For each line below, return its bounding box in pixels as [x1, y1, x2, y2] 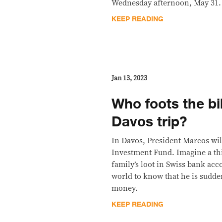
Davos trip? [111, 111, 188, 134]
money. [111, 184, 138, 193]
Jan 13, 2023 [111, 75, 148, 82]
